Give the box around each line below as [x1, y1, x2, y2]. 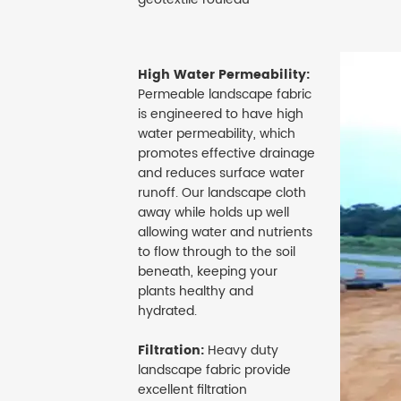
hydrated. [138, 301, 197, 322]
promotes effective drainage [138, 143, 315, 165]
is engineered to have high [138, 104, 303, 125]
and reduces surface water [138, 163, 304, 184]
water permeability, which [138, 124, 295, 145]
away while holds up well [138, 202, 289, 224]
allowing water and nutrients [138, 222, 312, 243]
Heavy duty [204, 340, 278, 362]
